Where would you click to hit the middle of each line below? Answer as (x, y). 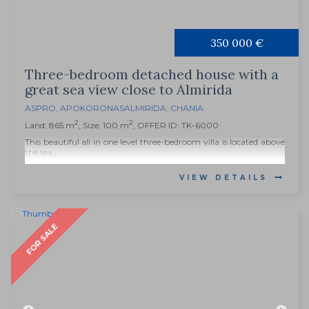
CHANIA (187, 108)
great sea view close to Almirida (129, 90)
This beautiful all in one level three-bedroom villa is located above (155, 142)
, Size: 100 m (104, 126)
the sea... (42, 152)
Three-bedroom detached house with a (152, 74)
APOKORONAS (92, 108)
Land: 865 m (50, 126)
